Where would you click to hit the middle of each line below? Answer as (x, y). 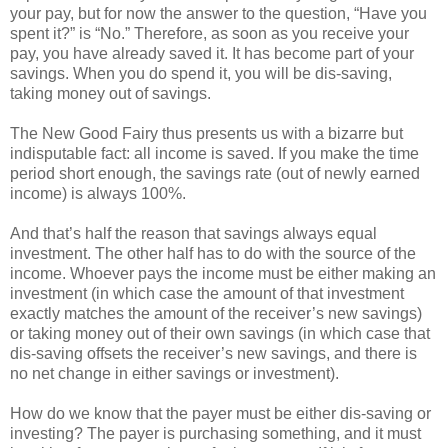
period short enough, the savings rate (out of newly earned (215, 173)
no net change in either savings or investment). (174, 373)
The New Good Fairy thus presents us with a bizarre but (206, 133)
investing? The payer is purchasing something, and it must (215, 433)
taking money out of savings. (110, 93)
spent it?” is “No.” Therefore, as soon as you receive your (209, 33)
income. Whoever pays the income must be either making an (223, 273)
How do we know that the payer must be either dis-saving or (220, 413)
